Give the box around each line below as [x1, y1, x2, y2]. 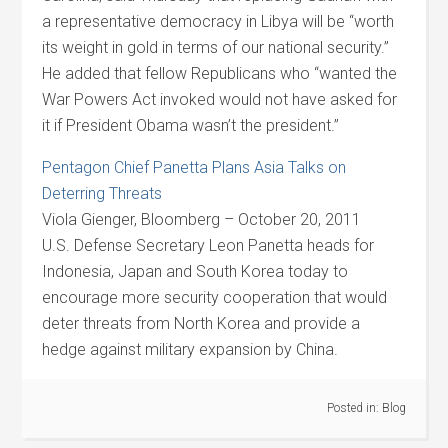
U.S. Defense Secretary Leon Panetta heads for [42, 236, 375, 255]
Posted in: [326, 401, 382, 415]
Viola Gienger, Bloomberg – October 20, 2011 [42, 210, 362, 229]
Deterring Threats [42, 184, 163, 203]
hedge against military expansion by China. [42, 340, 339, 359]
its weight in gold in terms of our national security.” [42, 38, 390, 57]
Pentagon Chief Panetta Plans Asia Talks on [42, 158, 347, 177]
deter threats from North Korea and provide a [42, 314, 361, 333]
